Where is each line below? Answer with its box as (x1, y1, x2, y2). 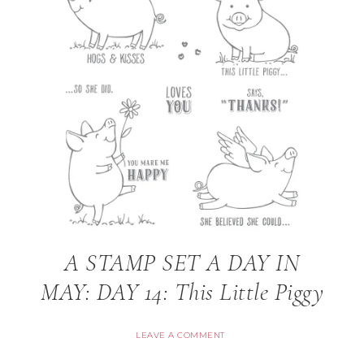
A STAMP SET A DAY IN (64, 248, 300, 278)
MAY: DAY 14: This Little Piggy (41, 277, 323, 307)
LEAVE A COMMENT (136, 330, 225, 340)
